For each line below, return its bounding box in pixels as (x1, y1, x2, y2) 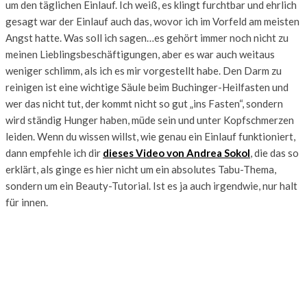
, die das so (250, 146, 299, 159)
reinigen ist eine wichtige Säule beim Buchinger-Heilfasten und (5, 80, 288, 93)
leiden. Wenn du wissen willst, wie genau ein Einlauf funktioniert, (5, 130, 295, 143)
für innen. (5, 195, 48, 208)
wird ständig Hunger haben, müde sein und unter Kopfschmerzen (5, 113, 294, 126)
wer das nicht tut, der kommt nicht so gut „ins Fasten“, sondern (5, 97, 283, 110)
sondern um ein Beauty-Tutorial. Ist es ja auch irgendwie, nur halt (5, 179, 297, 192)
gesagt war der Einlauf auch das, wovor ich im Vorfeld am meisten (5, 14, 299, 27)
